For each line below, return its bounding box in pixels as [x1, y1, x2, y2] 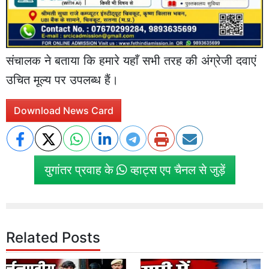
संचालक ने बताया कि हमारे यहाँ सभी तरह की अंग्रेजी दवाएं [6, 53, 256, 68]
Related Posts [6, 228, 100, 246]
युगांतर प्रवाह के [44, 162, 116, 177]
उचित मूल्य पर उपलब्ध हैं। [6, 73, 118, 88]
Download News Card [14, 104, 113, 117]
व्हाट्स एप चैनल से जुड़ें [127, 162, 225, 177]
